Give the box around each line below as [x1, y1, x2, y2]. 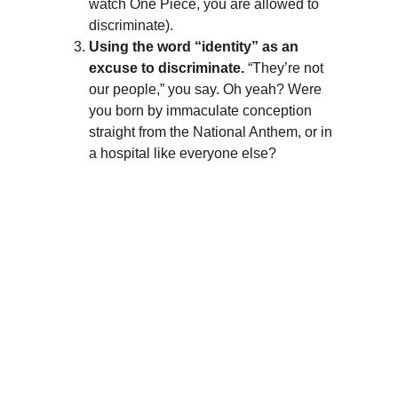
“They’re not [244, 60, 327, 76]
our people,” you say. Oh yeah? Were [89, 82, 325, 97]
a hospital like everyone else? [89, 146, 276, 161]
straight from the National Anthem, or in [89, 124, 336, 139]
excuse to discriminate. [89, 60, 244, 76]
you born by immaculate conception [89, 103, 315, 118]
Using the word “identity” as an [89, 39, 302, 54]
